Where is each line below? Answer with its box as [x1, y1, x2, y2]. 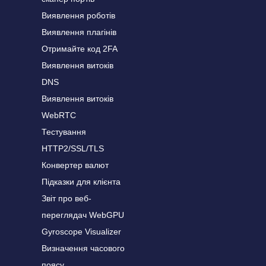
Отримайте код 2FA [42, 44, 118, 53]
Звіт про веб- [42, 194, 91, 203]
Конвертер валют [42, 160, 109, 170]
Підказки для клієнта [42, 177, 121, 186]
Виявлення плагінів [42, 27, 116, 37]
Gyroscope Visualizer [42, 227, 121, 236]
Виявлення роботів [42, 11, 115, 20]
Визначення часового [42, 243, 125, 253]
